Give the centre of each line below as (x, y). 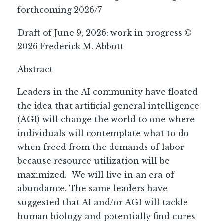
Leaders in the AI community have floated (108, 92)
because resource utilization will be (93, 161)
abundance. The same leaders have (92, 188)
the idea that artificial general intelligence (108, 106)
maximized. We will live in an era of (96, 175)
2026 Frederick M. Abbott (71, 46)
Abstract (35, 69)
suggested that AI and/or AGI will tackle (103, 202)
